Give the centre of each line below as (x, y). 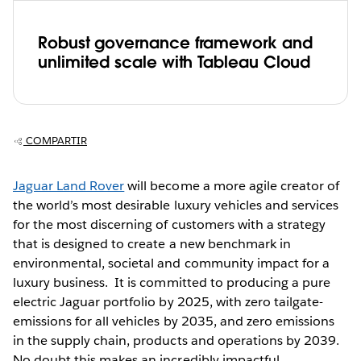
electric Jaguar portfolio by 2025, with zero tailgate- (168, 301)
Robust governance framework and (175, 42)
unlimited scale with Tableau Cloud (177, 62)
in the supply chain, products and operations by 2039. (176, 340)
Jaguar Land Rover (69, 185)
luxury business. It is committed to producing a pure (172, 282)
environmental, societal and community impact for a (171, 263)
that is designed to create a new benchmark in (152, 243)
